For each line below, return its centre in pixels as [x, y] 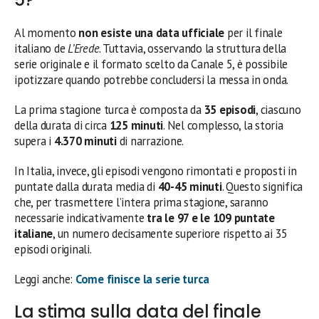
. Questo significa [262, 186]
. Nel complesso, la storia [223, 125]
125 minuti [136, 125]
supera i [34, 141]
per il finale [253, 32]
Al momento [47, 32]
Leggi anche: [45, 279]
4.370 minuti [85, 141]
